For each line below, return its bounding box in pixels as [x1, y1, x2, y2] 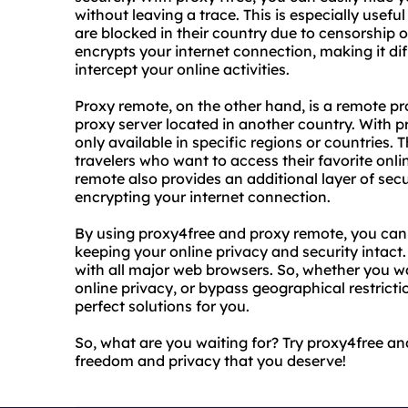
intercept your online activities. [75, 60, 290, 78]
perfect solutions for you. [75, 297, 250, 315]
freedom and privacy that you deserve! [75, 352, 346, 370]
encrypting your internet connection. [75, 188, 331, 206]
